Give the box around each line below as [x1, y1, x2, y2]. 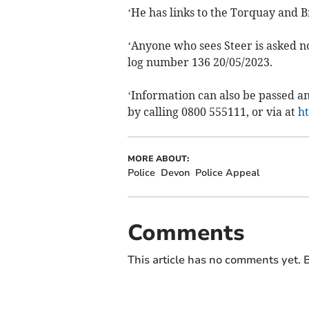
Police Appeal [195, 166, 259, 179]
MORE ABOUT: [127, 152, 189, 164]
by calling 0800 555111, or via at [127, 104, 298, 119]
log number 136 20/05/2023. [127, 54, 272, 69]
